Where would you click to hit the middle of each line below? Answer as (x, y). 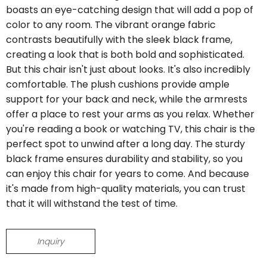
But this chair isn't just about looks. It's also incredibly (128, 69)
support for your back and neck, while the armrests (127, 99)
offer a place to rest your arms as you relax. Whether (130, 114)
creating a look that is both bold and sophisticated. (125, 55)
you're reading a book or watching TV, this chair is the (131, 129)
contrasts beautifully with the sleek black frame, (119, 40)
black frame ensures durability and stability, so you (124, 159)
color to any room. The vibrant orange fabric (111, 25)
